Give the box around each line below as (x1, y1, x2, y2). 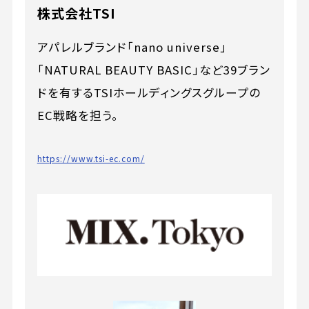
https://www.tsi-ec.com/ (37, 152, 145, 165)
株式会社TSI (37, 3, 116, 23)
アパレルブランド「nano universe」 (37, 38, 227, 55)
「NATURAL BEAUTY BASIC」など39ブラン (37, 61, 270, 78)
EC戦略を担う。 (37, 106, 119, 123)
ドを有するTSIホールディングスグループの (37, 83, 261, 101)
